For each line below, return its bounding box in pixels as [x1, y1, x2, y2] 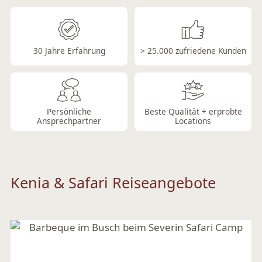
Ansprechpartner [37, 115, 101, 126]
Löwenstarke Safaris [29, 12, 224, 40]
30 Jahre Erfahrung [33, 44, 105, 56]
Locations [175, 115, 211, 126]
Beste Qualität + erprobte [144, 105, 242, 117]
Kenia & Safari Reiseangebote [11, 173, 216, 192]
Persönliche [47, 105, 91, 117]
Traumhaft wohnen [29, 188, 215, 216]
